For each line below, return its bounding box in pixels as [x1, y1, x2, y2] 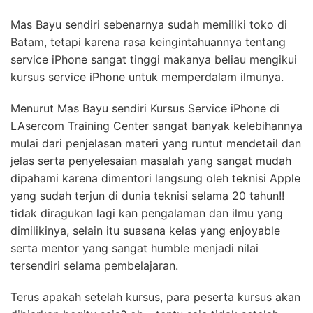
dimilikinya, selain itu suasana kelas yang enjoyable [10, 224, 280, 238]
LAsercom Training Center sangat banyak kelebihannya [10, 119, 303, 133]
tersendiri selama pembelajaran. [10, 259, 178, 273]
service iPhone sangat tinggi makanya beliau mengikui [10, 52, 297, 67]
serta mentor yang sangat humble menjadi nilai [10, 241, 259, 256]
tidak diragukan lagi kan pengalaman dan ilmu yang [10, 206, 283, 221]
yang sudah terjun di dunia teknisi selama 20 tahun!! [10, 189, 284, 203]
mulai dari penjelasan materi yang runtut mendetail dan [10, 136, 301, 151]
